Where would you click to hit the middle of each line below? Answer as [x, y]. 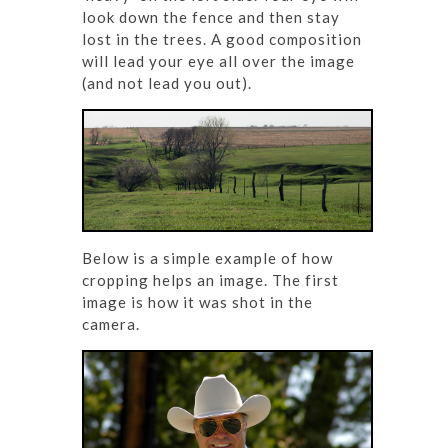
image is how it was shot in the [197, 301]
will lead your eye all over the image [218, 60]
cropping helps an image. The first [210, 279]
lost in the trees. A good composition [222, 38]
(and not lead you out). [167, 82]
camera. [111, 323]
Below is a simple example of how [207, 257]
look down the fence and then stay [211, 16]
